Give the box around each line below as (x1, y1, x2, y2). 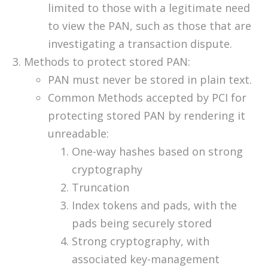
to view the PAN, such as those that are (48, 19, 251, 33)
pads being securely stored (72, 216, 212, 231)
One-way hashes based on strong (72, 144, 243, 159)
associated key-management (72, 252, 220, 267)
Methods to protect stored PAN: (24, 54, 190, 69)
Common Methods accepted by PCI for (48, 90, 246, 105)
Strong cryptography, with (72, 234, 209, 249)
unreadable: (48, 126, 109, 141)
